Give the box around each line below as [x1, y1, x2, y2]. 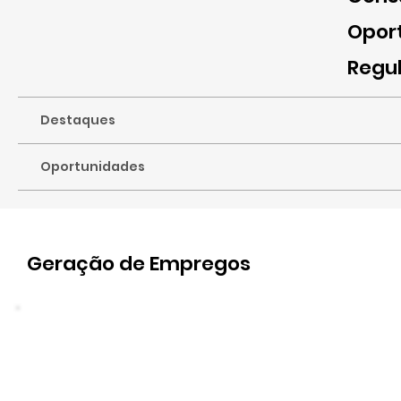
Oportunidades [40, 157, 145, 175]
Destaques [40, 110, 115, 129]
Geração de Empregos [27, 250, 251, 278]
